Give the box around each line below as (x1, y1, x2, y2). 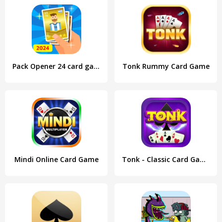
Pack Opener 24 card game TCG (94, 61, 100, 71)
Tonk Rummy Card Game (122, 61, 210, 71)
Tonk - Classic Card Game (200, 155, 206, 164)
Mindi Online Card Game (14, 155, 99, 164)
